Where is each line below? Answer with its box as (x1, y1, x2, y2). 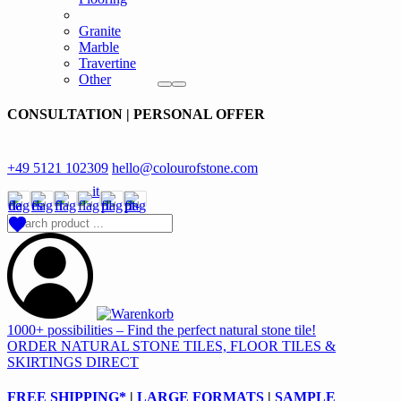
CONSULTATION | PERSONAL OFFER (7, 107, 265, 123)
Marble (79, 39, 119, 55)
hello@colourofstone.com (112, 159, 258, 175)
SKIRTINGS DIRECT (7, 354, 139, 370)
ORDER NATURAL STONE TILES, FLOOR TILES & (7, 337, 336, 354)
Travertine (79, 55, 136, 71)
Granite (79, 23, 121, 38)
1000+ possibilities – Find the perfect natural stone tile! (7, 321, 316, 337)
